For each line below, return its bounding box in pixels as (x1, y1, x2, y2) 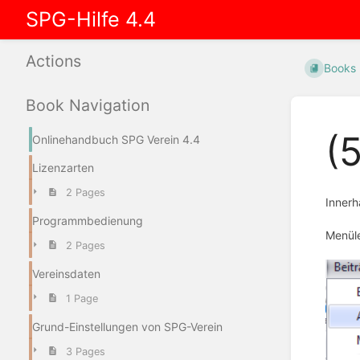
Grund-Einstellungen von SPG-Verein (32, 319, 223, 333)
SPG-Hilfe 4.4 (26, 7, 156, 31)
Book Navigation (26, 96, 149, 116)
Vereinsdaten (32, 266, 100, 280)
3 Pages (65, 345, 105, 358)
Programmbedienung (32, 214, 143, 228)
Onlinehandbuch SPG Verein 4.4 (32, 133, 200, 147)
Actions (26, 51, 81, 72)
